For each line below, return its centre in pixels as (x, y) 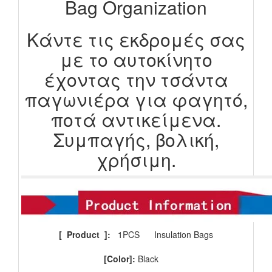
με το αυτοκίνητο (136, 59)
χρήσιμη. (136, 160)
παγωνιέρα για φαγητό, (136, 100)
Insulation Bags (181, 235)
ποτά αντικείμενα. (136, 120)
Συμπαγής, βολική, (136, 140)
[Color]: (121, 259)
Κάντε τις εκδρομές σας (136, 39)
